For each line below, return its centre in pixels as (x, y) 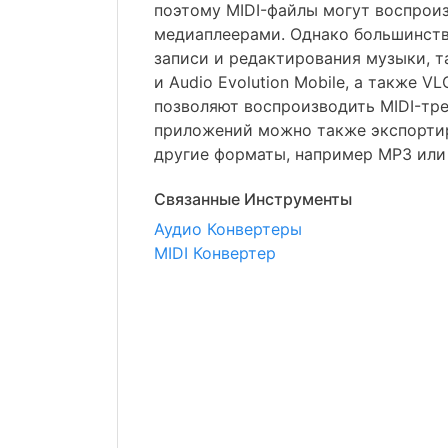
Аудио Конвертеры (228, 229)
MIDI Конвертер (215, 253)
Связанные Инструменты (253, 199)
